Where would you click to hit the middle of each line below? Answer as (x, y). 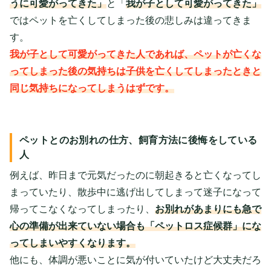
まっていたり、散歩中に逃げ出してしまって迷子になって (135, 192)
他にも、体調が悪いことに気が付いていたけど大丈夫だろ (135, 260)
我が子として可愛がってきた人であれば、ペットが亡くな (135, 54)
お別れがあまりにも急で (208, 209)
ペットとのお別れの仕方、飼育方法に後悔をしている (139, 140)
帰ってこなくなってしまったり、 (82, 209)
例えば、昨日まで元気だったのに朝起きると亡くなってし (135, 175)
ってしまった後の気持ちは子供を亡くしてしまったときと (135, 71)
